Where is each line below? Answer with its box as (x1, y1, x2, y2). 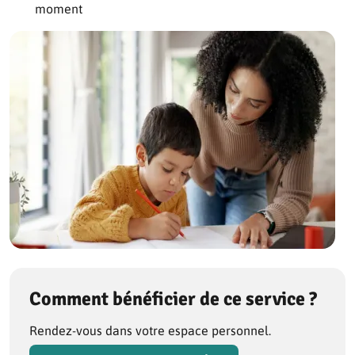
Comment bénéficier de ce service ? (29, 287, 317, 311)
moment (35, 2, 82, 16)
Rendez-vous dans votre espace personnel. (29, 323, 271, 338)
